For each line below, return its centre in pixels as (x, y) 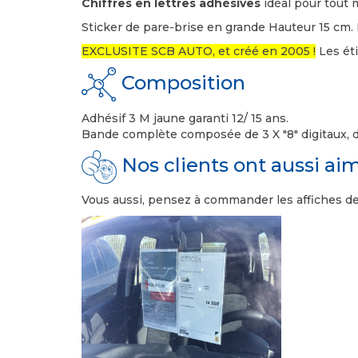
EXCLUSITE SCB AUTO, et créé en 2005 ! (199, 51)
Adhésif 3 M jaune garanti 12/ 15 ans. (187, 118)
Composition (181, 83)
